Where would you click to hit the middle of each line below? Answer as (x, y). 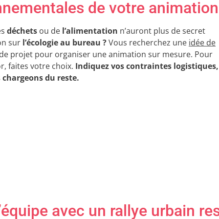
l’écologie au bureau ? (65, 43)
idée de (202, 43)
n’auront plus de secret (162, 31)
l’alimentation (90, 31)
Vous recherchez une (148, 43)
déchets (23, 31)
